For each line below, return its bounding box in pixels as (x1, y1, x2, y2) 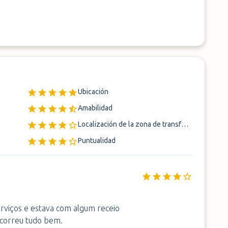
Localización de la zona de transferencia (181, 120, 189, 128)
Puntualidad (78, 136, 116, 145)
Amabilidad (78, 104, 113, 112)
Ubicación (78, 88, 109, 96)
